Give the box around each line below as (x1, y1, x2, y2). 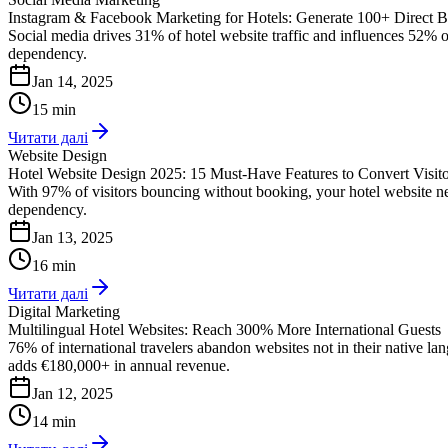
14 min (32, 412, 76, 430)
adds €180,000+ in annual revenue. (8, 356, 230, 374)
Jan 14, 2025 (32, 72, 113, 90)
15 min (32, 100, 76, 118)
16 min (32, 256, 76, 274)
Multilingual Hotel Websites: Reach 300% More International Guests (8, 320, 441, 338)
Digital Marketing (8, 302, 120, 320)
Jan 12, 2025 (32, 384, 113, 402)
